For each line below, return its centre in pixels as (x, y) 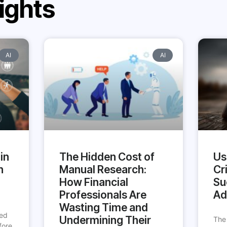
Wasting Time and (103, 208)
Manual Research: (103, 170)
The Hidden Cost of (107, 157)
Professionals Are (103, 195)
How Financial (93, 182)
